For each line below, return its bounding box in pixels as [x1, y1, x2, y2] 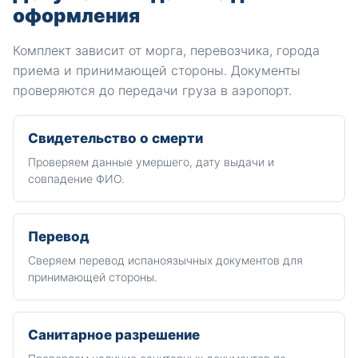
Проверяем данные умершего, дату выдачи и [28, 155, 274, 169]
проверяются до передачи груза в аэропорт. [13, 82, 292, 98]
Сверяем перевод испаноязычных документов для [28, 253, 303, 267]
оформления [13, 4, 140, 27]
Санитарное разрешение [28, 327, 200, 343]
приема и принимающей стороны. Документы [13, 62, 300, 78]
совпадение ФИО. [28, 172, 125, 185]
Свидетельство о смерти [28, 130, 203, 146]
